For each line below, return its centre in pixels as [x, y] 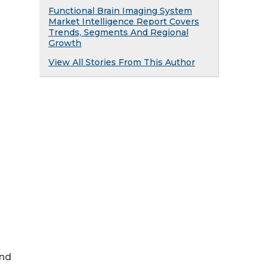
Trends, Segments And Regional [118, 32]
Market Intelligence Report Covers [124, 22]
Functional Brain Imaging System [120, 11]
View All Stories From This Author [122, 62]
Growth [65, 43]
